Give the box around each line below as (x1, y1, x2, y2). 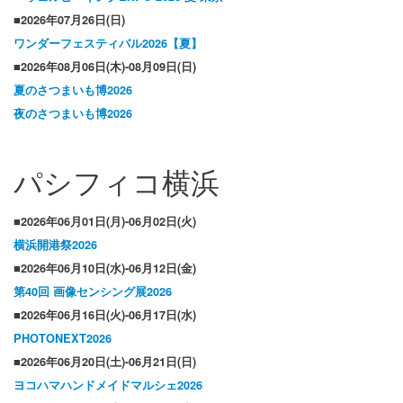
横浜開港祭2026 (13, 237, 97, 254)
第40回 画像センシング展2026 (13, 283, 172, 300)
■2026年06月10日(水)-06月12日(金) (13, 260, 196, 277)
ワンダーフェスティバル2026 (13, 35, 167, 52)
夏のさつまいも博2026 (13, 82, 132, 99)
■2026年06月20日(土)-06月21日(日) (13, 354, 196, 371)
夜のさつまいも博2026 (13, 105, 132, 122)
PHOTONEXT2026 (13, 330, 112, 347)
